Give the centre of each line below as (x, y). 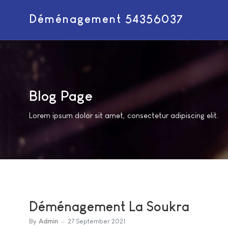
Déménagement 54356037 (106, 19)
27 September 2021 (96, 221)
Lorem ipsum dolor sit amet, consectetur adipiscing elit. (124, 115)
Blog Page (61, 96)
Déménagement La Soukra (109, 206)
